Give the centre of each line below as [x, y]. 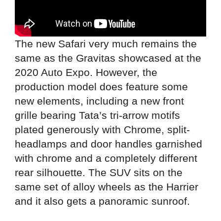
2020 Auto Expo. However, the [86, 73]
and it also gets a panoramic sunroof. [102, 201]
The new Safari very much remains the [106, 44]
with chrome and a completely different [106, 158]
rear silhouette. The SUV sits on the [99, 173]
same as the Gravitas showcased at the [108, 58]
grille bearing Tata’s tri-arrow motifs [97, 115]
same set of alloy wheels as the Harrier [107, 187]
